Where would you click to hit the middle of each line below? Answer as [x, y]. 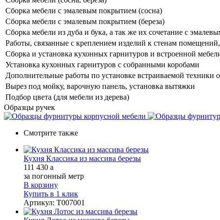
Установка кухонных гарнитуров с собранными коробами [102, 64]
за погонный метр [54, 176]
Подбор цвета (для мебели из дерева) [67, 97]
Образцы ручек [29, 107]
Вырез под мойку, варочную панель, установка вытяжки [100, 86]
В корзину [41, 185]
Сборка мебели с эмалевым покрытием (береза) [85, 21]
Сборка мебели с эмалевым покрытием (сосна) [84, 10]
